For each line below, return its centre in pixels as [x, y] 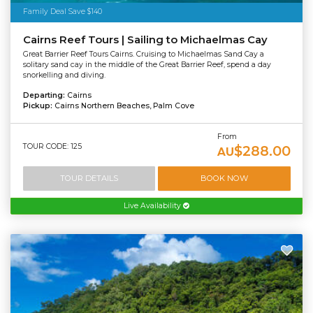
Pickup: [38, 105]
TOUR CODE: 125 [52, 146]
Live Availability [153, 206]
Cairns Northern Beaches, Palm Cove [124, 105]
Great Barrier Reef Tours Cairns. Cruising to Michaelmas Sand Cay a [143, 54]
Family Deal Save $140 [62, 12]
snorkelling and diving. [64, 75]
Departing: [45, 95]
